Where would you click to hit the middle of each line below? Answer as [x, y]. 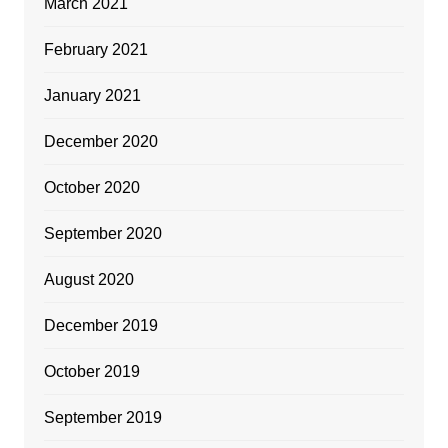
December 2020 [100, 141]
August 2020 [88, 279]
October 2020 [91, 187]
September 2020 [102, 233]
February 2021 [95, 49]
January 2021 [92, 95]
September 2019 [102, 417]
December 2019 [100, 325]
